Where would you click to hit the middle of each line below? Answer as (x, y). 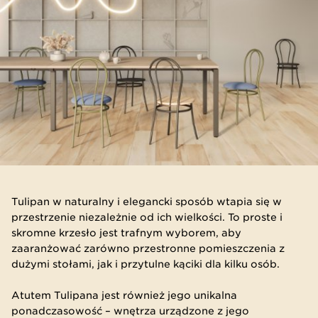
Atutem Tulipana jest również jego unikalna (124, 295)
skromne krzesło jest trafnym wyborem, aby (126, 232)
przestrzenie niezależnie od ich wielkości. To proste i (147, 217)
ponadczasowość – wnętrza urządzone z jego (130, 311)
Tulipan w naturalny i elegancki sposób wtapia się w (147, 201)
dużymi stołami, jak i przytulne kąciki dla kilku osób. (146, 264)
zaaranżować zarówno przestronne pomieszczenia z (148, 248)
